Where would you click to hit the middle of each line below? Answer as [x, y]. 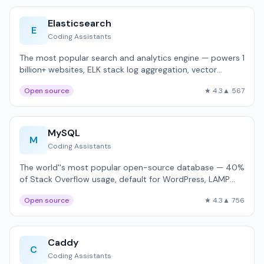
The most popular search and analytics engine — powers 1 [132, 58]
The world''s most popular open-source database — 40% [132, 167]
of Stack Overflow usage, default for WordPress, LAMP [125, 179]
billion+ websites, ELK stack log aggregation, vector [118, 70]
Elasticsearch [80, 23]
